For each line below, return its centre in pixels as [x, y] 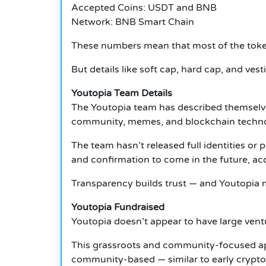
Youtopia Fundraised [118, 208]
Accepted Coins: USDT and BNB [144, 8]
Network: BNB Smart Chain [133, 22]
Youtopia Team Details [122, 94]
